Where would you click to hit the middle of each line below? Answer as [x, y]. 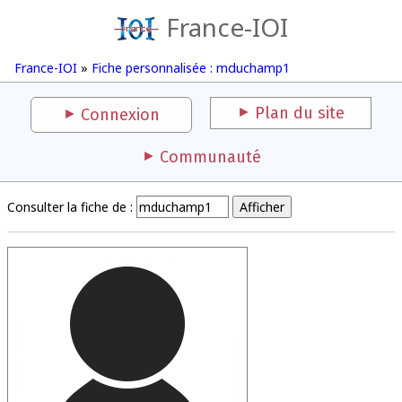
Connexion [120, 115]
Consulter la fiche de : [70, 207]
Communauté [210, 157]
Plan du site [300, 113]
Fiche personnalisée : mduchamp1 [191, 68]
